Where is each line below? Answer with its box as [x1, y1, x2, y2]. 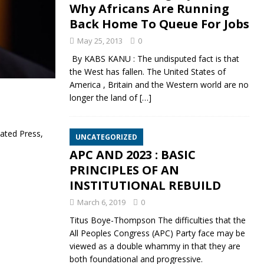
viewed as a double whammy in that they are [69, 240, 240, 252]
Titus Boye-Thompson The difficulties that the [69, 214, 246, 226]
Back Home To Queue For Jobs [69, 16, 249, 32]
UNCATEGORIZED [75, 132, 137, 143]
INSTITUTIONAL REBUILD [69, 177, 221, 194]
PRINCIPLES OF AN [69, 162, 179, 179]
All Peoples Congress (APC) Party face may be [69, 227, 245, 239]
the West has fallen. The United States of [69, 66, 226, 78]
